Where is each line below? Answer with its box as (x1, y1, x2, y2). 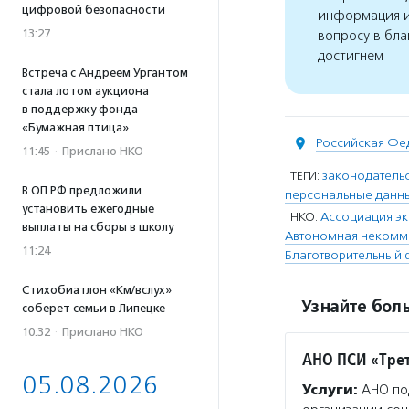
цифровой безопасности (22, 3, 165, 16)
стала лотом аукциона (22, 84, 149, 98)
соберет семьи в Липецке (22, 301, 165, 315)
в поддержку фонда (22, 102, 138, 116)
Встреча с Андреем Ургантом (22, 66, 188, 79)
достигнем (318, 47, 383, 65)
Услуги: (302, 382, 358, 398)
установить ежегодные (22, 202, 154, 215)
